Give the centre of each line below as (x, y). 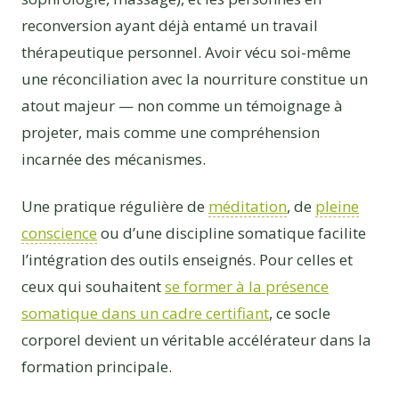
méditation (248, 207)
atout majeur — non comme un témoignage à (182, 105)
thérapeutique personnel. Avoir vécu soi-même (186, 52)
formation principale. (97, 367)
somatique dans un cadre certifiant (145, 313)
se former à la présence (247, 287)
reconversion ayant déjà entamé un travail (170, 25)
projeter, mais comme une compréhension (171, 132)
